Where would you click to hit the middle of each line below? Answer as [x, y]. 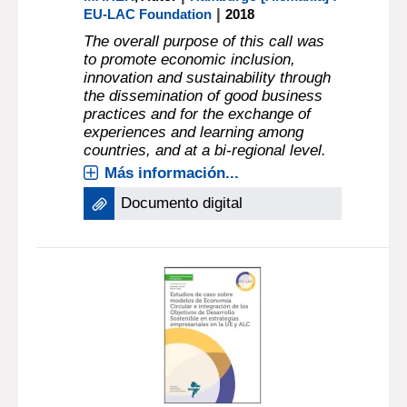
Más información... [172, 173]
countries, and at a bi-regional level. [205, 150]
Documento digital [182, 203]
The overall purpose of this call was [204, 41]
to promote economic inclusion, [190, 60]
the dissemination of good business [203, 96]
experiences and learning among [194, 132]
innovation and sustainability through [208, 78]
